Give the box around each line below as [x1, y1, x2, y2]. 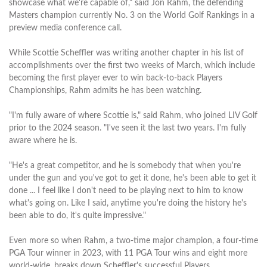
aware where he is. [9, 136, 77, 145]
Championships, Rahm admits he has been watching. [9, 86, 201, 95]
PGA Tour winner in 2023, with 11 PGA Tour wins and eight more [9, 249, 247, 257]
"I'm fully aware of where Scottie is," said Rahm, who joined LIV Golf [9, 111, 257, 120]
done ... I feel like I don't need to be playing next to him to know [9, 186, 243, 195]
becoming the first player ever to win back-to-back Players [9, 73, 222, 82]
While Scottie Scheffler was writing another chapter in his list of [9, 48, 244, 57]
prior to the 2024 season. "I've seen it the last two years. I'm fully [9, 123, 246, 132]
